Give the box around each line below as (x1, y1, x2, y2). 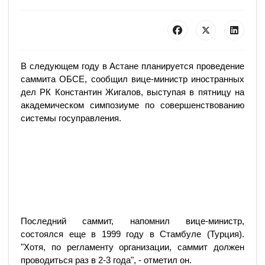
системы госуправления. (21, 113, 121, 123)
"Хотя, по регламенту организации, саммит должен (21, 242, 244, 252)
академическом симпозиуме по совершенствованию (21, 100, 244, 110)
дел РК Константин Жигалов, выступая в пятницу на (21, 87, 244, 97)
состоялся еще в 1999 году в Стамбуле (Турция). (21, 229, 244, 239)
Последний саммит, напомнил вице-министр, (21, 216, 244, 226)
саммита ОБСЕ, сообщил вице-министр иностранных (21, 74, 244, 84)
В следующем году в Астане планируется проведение (21, 61, 244, 71)
